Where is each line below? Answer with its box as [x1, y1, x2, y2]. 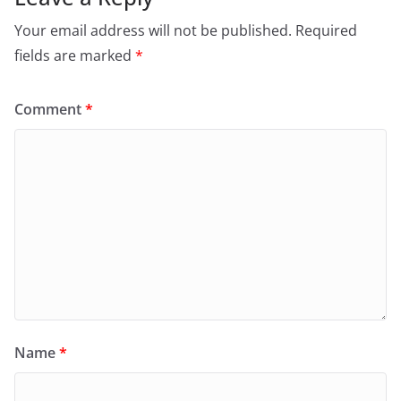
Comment [14, 99, 85, 120]
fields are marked [14, 46, 135, 66]
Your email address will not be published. [14, 21, 292, 41]
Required [295, 21, 357, 41]
